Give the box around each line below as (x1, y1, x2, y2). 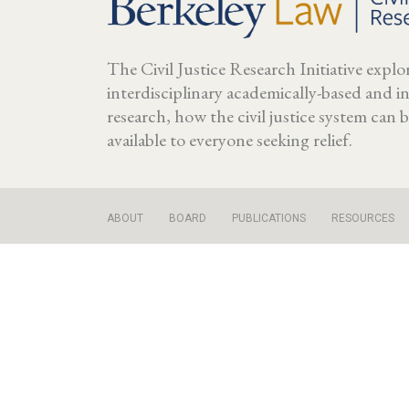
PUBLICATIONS (232, 211, 306, 225)
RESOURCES (331, 211, 394, 225)
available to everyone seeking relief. (107, 127, 352, 152)
